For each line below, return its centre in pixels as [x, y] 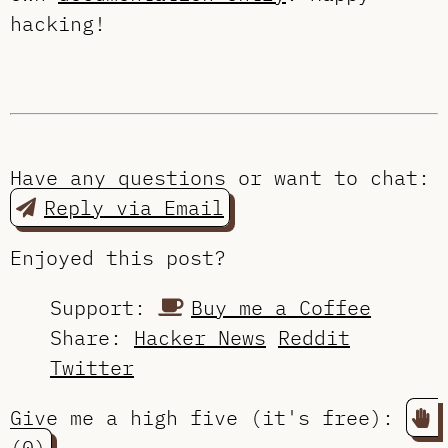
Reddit [314, 338]
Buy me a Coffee [281, 308]
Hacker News [200, 338]
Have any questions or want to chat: [220, 178]
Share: [92, 338]
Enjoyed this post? [118, 258]
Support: [104, 308]
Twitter [92, 368]
